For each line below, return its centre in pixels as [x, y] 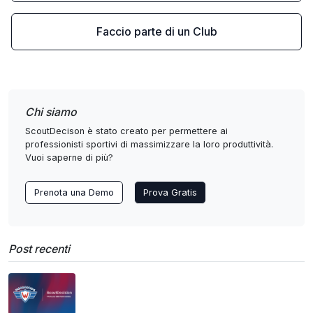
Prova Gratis [170, 193]
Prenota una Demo [74, 193]
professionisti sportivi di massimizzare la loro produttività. [149, 145]
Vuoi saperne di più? [69, 158]
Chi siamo [51, 112]
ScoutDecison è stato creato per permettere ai [126, 131]
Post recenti [39, 249]
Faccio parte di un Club [156, 32]
